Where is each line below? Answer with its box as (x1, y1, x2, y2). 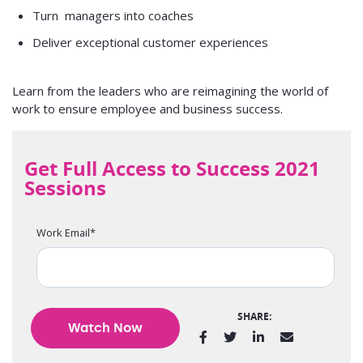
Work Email (36, 225, 90, 240)
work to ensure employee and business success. (12, 100, 283, 117)
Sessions (24, 174, 106, 202)
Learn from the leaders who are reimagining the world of (12, 83, 328, 99)
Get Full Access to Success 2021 (24, 155, 320, 182)
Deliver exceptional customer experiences (32, 34, 268, 50)
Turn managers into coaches (32, 7, 194, 23)
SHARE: (237, 310, 271, 323)
